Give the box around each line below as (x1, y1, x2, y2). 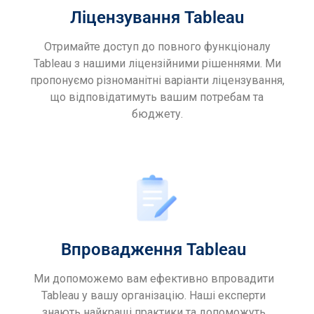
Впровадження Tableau (61, 240, 246, 260)
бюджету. (131, 107, 183, 121)
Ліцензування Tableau (70, 8, 244, 28)
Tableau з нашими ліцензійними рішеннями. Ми (33, 57, 281, 71)
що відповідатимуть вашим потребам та (50, 90, 264, 104)
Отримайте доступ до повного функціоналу (43, 40, 271, 54)
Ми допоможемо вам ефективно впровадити (33, 272, 274, 286)
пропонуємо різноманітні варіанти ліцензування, (29, 74, 285, 88)
